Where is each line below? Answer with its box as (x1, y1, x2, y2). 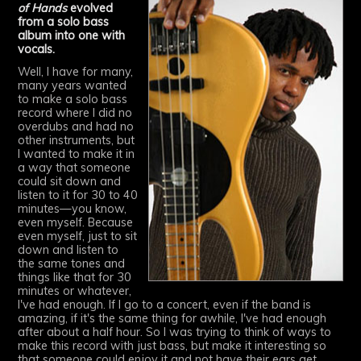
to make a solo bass (18, 91, 128, 106)
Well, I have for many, (18, 64, 134, 79)
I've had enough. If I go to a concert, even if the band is (18, 297, 312, 312)
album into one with (18, 28, 126, 44)
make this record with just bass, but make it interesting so (18, 338, 327, 353)
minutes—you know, (18, 201, 127, 216)
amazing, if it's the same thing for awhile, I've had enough (18, 310, 327, 326)
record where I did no (18, 105, 133, 120)
